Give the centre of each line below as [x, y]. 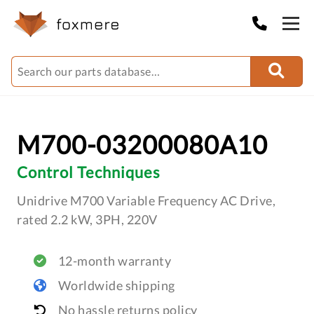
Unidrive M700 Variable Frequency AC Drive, [146, 200]
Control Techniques [89, 172]
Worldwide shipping [116, 285]
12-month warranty [114, 261]
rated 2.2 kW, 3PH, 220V [87, 219]
